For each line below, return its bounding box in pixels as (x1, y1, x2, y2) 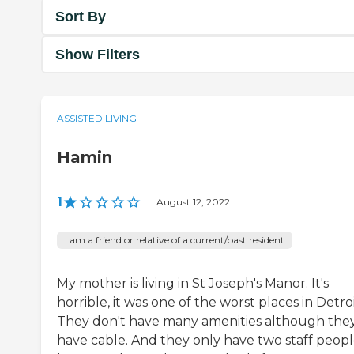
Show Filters (55, 46, 140, 62)
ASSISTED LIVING (57, 112, 137, 125)
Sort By (55, 8, 106, 24)
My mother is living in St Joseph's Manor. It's (57, 276, 329, 292)
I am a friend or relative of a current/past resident (65, 234, 284, 247)
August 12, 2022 (156, 196, 230, 209)
